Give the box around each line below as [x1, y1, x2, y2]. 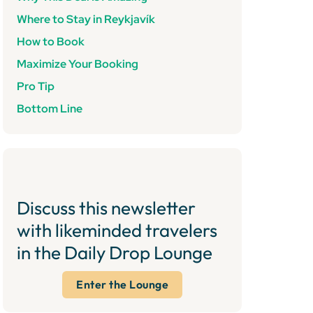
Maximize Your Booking [17, 57, 138, 71]
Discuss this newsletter [17, 196, 196, 219]
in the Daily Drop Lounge [17, 241, 212, 264]
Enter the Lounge [76, 277, 168, 291]
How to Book [17, 34, 85, 49]
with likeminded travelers [17, 219, 217, 242]
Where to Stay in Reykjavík [17, 12, 155, 27]
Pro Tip [17, 79, 54, 94]
